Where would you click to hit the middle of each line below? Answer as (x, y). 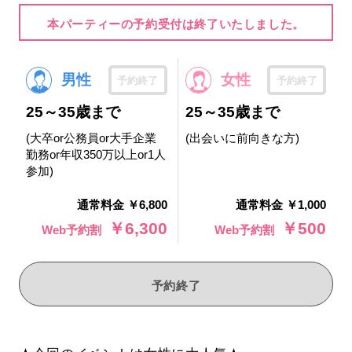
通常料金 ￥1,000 (281, 205)
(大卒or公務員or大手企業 (91, 138)
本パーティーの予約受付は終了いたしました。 (176, 24)
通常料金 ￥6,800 (123, 205)
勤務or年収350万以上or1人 (95, 155)
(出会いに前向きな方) (242, 138)
